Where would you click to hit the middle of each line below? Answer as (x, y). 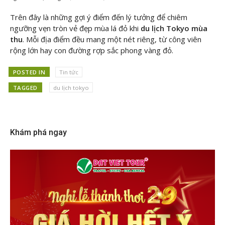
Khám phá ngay (38, 133)
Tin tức (69, 72)
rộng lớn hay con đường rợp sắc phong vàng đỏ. (92, 50)
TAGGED (25, 87)
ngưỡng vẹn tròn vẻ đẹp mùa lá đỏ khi (74, 28)
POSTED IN (29, 72)
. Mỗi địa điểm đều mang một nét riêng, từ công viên (112, 39)
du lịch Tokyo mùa (174, 28)
